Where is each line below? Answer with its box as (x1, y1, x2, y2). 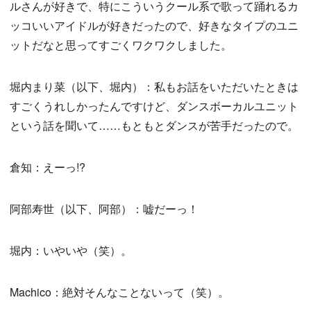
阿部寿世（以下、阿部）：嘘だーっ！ (10, 201, 199, 217)
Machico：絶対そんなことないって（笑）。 (10, 284, 229, 301)
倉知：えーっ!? (10, 159, 85, 176)
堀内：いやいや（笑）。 (10, 242, 132, 259)
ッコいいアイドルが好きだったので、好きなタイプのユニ (10, 17, 299, 34)
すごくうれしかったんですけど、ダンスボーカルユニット (10, 98, 299, 115)
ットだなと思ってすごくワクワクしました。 (10, 37, 232, 53)
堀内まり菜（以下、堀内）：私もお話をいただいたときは (10, 78, 299, 95)
